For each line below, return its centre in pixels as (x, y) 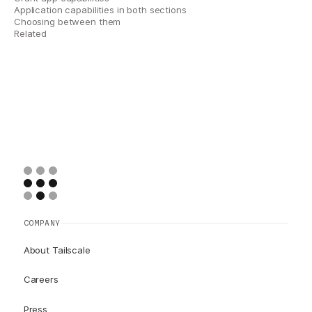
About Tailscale (57, 250)
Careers (41, 280)
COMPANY (42, 223)
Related (31, 33)
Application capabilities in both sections (100, 9)
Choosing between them (68, 21)
